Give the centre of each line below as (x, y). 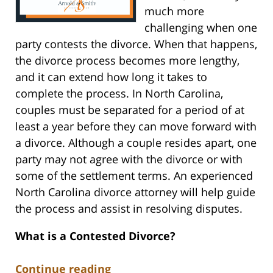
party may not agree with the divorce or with (129, 159)
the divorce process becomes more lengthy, (127, 61)
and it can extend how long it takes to (111, 77)
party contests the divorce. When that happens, (136, 44)
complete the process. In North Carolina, (119, 94)
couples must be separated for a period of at (130, 110)
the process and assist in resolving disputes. (129, 209)
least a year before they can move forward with (136, 126)
